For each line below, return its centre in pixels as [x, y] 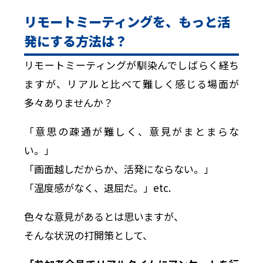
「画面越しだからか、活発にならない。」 [119, 168]
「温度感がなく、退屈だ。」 [88, 187]
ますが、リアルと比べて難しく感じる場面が [131, 83]
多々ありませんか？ [68, 102]
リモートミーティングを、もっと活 [127, 21]
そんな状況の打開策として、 [88, 235]
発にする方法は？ [75, 41]
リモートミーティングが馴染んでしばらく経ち [131, 65]
